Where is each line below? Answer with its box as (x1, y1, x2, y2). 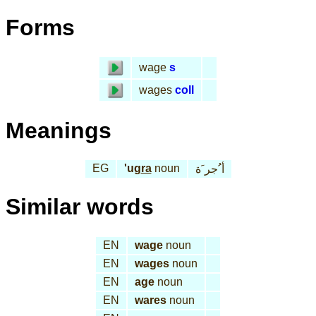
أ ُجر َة (195, 163, 224, 176)
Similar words (6, 194, 154, 220)
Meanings (6, 117, 111, 143)
